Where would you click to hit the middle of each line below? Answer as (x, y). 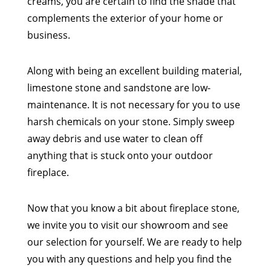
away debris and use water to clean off (115, 138)
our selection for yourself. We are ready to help (134, 242)
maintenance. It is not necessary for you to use (133, 104)
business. (48, 35)
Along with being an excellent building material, (134, 70)
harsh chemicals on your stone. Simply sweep (131, 121)
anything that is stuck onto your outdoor (120, 155)
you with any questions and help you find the (129, 259)
